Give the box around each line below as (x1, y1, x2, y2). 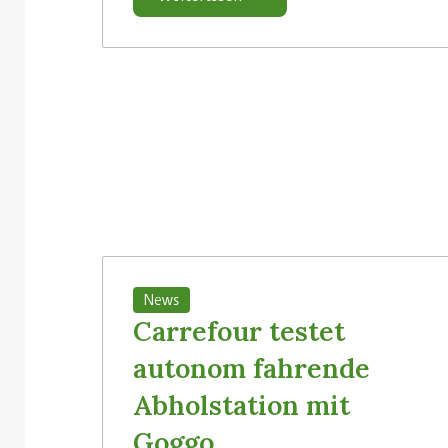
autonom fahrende (133, 350, 370, 385)
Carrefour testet (133, 313, 345, 348)
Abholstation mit (133, 387, 350, 422)
